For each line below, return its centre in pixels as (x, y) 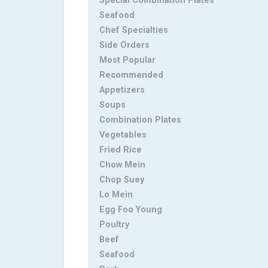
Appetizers (122, 90)
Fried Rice (121, 150)
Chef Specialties (134, 31)
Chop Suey (122, 180)
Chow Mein (122, 165)
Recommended (131, 75)
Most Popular (127, 60)
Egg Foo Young (131, 210)
